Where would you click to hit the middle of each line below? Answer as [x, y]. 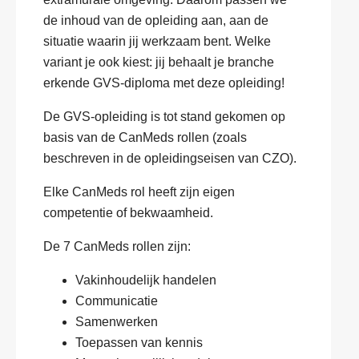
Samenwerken [117, 322]
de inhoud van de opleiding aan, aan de [156, 20]
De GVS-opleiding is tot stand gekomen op [164, 117]
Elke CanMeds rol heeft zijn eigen [139, 192]
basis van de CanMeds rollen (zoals [145, 137]
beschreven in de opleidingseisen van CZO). [170, 158]
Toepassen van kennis [139, 343]
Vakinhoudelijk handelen [146, 280]
